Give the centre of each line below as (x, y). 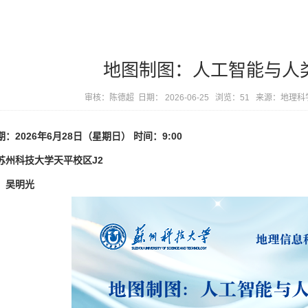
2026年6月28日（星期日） (73, 136)
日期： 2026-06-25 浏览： (189, 98)
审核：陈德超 (111, 98)
